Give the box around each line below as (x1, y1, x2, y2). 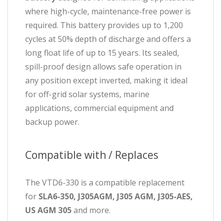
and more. (72, 205, 110, 216)
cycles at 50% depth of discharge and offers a (25, 34, 191, 44)
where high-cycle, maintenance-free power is (25, 6, 191, 17)
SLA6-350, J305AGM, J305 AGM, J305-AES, (38, 191, 193, 202)
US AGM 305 (25, 205, 72, 216)
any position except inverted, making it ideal (25, 75, 187, 86)
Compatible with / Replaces (25, 148, 158, 162)
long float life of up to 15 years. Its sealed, (25, 47, 179, 58)
